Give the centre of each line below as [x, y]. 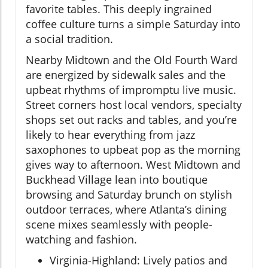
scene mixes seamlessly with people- [119, 224]
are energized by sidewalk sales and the [126, 74]
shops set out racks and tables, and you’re [131, 119]
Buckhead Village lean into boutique [117, 179]
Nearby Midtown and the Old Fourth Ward [132, 60]
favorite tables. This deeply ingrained [119, 9]
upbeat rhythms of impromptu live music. [131, 89]
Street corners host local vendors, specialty [134, 104]
